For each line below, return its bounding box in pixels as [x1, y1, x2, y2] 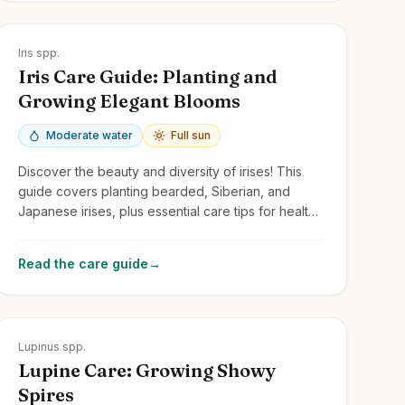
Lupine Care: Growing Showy [17, 358, 276, 381]
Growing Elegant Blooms [17, 89, 240, 112]
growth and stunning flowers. [17, 222, 190, 239]
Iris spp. [17, 45, 60, 60]
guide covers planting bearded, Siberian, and [17, 183, 290, 199]
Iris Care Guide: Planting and [17, 64, 278, 88]
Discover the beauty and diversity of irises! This [17, 163, 302, 179]
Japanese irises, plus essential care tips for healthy [17, 202, 323, 219]
